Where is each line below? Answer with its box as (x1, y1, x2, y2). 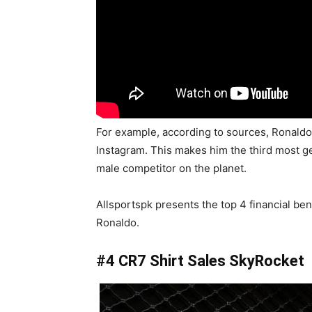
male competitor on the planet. (96, 162, 247, 175)
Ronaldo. (96, 216, 139, 230)
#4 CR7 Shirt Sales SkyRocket (96, 252, 304, 270)
